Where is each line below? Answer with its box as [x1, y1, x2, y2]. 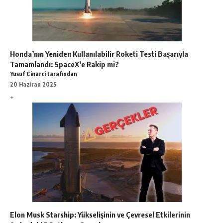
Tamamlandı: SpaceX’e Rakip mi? [10, 59, 119, 69]
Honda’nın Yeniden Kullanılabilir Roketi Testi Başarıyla [10, 49, 188, 58]
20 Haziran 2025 [10, 80, 56, 88]
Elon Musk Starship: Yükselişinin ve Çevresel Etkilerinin [10, 210, 190, 219]
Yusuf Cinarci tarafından [10, 69, 77, 78]
